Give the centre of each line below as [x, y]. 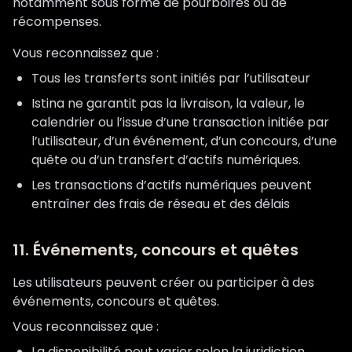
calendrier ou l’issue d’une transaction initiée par [180, 122]
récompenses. [57, 22]
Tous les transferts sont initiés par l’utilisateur [171, 78]
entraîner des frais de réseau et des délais [161, 204]
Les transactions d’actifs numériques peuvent [172, 185]
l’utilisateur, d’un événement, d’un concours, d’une [184, 141]
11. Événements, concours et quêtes [156, 250]
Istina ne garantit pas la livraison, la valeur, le [168, 103]
